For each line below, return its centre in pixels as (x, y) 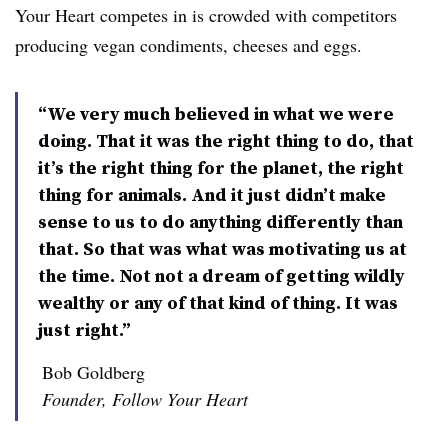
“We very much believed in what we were (216, 113)
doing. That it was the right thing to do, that (226, 140)
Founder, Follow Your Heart (145, 399)
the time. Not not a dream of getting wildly (221, 275)
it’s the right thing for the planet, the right (221, 167)
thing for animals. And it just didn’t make (212, 194)
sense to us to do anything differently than (220, 221)
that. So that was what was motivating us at (222, 248)
